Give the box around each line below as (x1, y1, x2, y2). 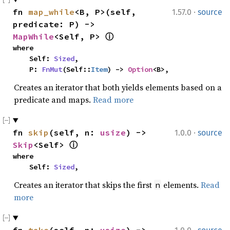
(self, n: (49, 127, 100, 138)
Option (128, 65, 152, 74)
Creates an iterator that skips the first (14, 179, 154, 190)
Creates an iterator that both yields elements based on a (14, 82, 222, 93)
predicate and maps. (14, 94, 93, 105)
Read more (93, 94, 133, 105)
